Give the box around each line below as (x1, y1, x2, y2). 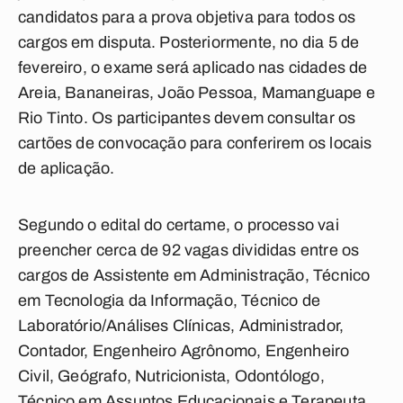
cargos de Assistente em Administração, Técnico (18, 266, 371, 284)
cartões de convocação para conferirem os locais (18, 134, 372, 152)
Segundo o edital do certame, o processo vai (18, 216, 339, 234)
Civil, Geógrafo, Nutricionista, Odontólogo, (18, 367, 325, 385)
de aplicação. (18, 159, 115, 177)
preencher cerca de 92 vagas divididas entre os (18, 241, 360, 259)
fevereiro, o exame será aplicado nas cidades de (18, 58, 368, 76)
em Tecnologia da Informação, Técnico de (18, 291, 321, 309)
